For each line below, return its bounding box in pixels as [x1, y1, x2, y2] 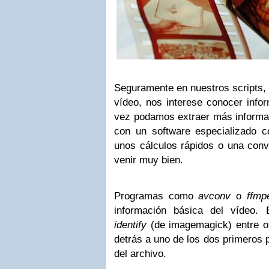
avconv [198, 190, 231, 202]
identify [114, 219, 147, 231]
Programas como [114, 190, 199, 202]
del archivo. [114, 248, 166, 259]
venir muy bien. [114, 154, 183, 166]
